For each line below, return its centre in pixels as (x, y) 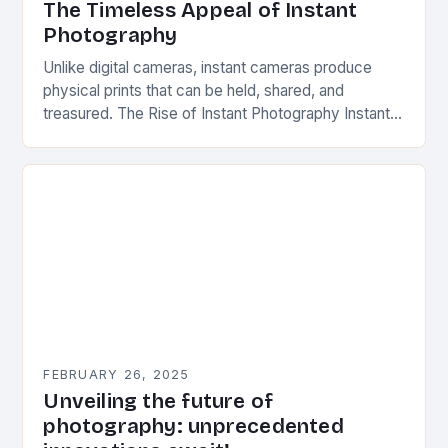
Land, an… (78, 160)
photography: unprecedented (193, 427)
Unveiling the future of (158, 402)
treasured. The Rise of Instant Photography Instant (217, 114)
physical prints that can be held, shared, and (194, 91)
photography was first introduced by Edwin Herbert (220, 137)
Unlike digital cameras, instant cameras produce (208, 68)
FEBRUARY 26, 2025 (116, 375)
